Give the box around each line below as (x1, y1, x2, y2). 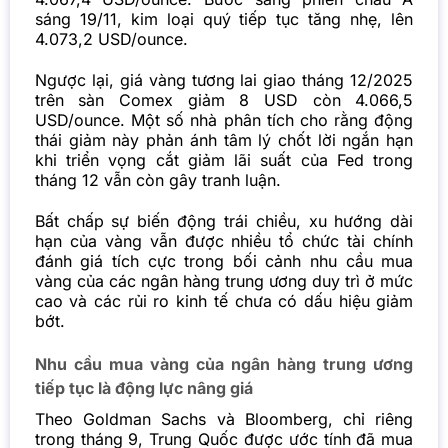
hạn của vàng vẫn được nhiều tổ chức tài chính (34, 230, 414, 251)
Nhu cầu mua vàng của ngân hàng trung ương (34, 354, 414, 375)
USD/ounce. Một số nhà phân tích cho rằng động (34, 109, 414, 130)
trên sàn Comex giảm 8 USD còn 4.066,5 (34, 89, 414, 110)
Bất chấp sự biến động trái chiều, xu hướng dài (34, 210, 414, 231)
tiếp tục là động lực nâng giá (34, 378, 253, 399)
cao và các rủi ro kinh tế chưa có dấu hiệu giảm (34, 290, 414, 311)
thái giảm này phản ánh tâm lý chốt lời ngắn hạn (34, 129, 414, 150)
